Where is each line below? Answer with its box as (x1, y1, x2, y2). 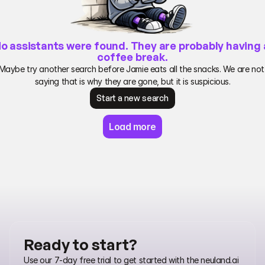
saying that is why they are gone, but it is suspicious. (34, 76, 231, 86)
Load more (109, 120, 156, 132)
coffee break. (97, 50, 168, 63)
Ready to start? (24, 234, 137, 254)
